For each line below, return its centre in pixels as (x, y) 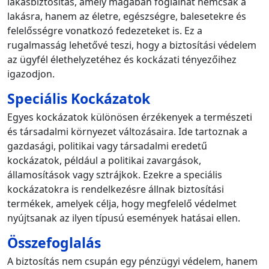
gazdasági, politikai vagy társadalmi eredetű (107, 146)
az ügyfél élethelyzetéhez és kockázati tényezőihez (122, 59)
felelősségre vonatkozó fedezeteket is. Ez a (105, 30)
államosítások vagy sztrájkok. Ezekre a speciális (115, 174)
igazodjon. (31, 74)
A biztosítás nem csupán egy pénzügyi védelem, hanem (132, 261)
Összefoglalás (54, 242)
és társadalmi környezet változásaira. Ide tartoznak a (127, 131)
